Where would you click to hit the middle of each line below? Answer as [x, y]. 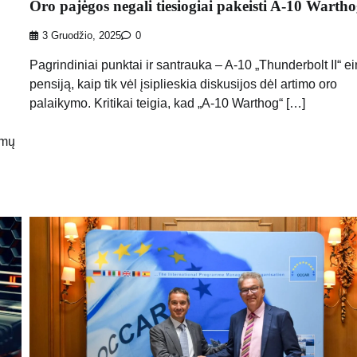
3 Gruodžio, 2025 [81, 35]
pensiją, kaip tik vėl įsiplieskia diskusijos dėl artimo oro [183, 84]
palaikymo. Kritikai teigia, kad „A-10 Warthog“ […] [167, 103]
